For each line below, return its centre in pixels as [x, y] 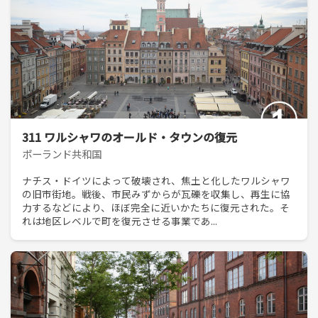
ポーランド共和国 [62, 154]
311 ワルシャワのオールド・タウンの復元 [130, 137]
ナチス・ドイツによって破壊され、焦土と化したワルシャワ [156, 180]
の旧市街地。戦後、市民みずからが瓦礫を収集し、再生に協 [156, 193]
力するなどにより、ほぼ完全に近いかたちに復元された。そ [156, 207]
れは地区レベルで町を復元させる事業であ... [120, 220]
